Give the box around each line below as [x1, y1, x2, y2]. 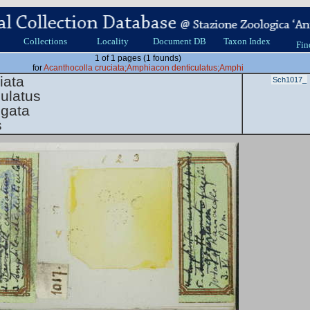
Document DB [153, 36, 206, 46]
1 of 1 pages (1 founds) [94, 53, 181, 63]
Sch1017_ [273, 75, 307, 84]
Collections [24, 36, 67, 46]
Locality [96, 36, 129, 46]
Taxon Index [223, 36, 271, 46]
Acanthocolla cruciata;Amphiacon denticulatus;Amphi [43, 63, 244, 73]
